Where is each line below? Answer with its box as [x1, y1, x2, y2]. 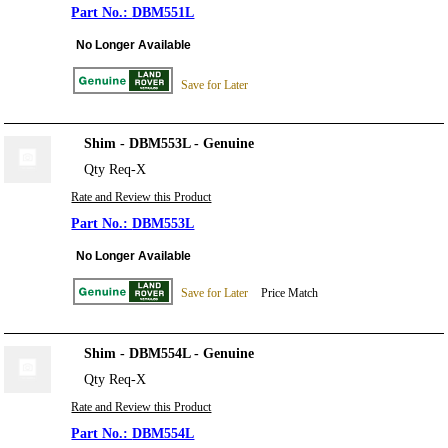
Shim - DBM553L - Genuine [84, 135, 255, 151]
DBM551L [132, 5, 195, 21]
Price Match [261, 285, 319, 300]
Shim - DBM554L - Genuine [84, 346, 255, 362]
